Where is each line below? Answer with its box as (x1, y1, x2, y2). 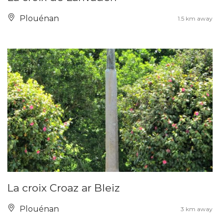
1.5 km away (178, 14, 213, 22)
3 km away (181, 205, 213, 213)
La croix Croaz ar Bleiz (7, 181, 120, 194)
